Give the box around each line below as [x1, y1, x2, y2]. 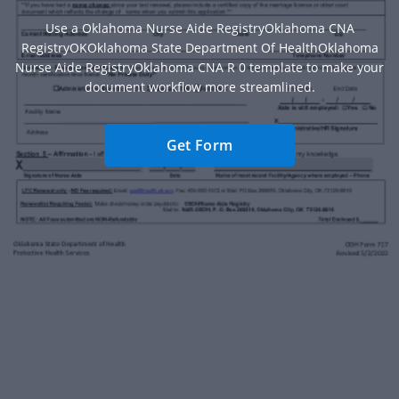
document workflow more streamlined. [84, 78, 315, 96]
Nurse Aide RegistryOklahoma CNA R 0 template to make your [15, 59, 384, 77]
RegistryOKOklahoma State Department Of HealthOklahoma [20, 39, 379, 57]
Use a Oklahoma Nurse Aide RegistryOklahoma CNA [45, 20, 354, 37]
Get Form [166, 135, 233, 156]
